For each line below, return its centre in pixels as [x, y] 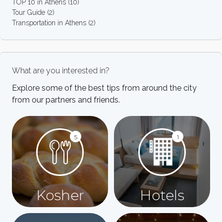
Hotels [162, 195]
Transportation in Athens [49, 23]
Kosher [60, 195]
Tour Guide [28, 12]
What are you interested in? [61, 70]
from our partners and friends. [66, 100]
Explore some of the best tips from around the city [104, 88]
